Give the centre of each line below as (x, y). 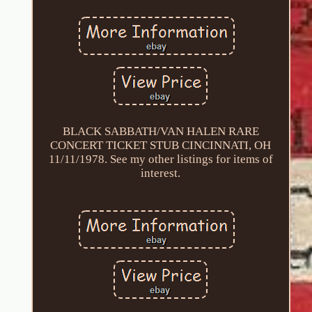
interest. (161, 173)
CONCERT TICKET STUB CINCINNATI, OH (161, 145)
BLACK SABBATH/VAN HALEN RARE (161, 131)
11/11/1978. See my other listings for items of (161, 159)
